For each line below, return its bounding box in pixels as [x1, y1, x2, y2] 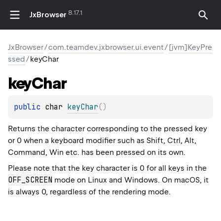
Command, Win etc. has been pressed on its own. [8, 148, 185, 157]
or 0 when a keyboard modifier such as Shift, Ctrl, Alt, [8, 136, 196, 146]
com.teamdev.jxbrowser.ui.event [48, 43, 164, 52]
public [14, 102, 45, 112]
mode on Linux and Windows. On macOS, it [52, 176, 209, 185]
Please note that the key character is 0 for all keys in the [8, 164, 207, 173]
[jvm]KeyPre [169, 43, 212, 52]
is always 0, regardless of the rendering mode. [8, 187, 171, 197]
